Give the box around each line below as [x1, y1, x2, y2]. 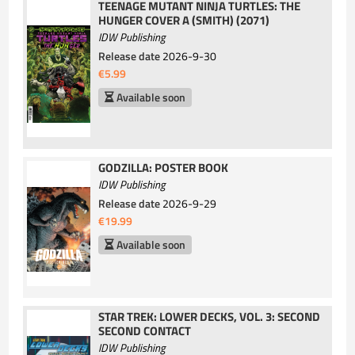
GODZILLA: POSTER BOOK [98, 158, 229, 177]
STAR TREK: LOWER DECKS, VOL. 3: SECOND [98, 307, 321, 326]
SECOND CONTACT [98, 321, 192, 340]
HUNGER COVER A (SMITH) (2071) [98, 11, 270, 30]
